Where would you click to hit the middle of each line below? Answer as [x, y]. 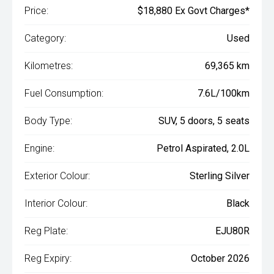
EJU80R [232, 231]
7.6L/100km [224, 94]
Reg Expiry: [48, 259]
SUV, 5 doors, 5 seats [204, 121]
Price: [36, 11]
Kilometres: [49, 66]
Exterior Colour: [57, 176]
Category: [45, 39]
